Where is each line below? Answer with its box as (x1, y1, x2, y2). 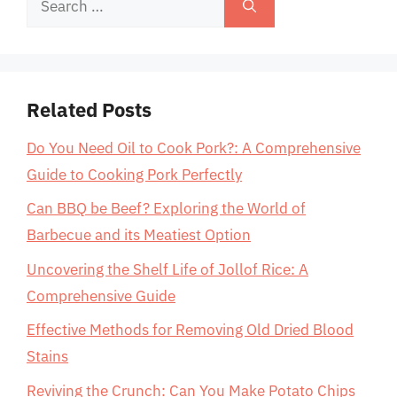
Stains (27, 346, 68, 366)
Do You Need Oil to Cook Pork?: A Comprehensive (27, 137, 361, 158)
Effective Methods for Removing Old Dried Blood (27, 320, 354, 339)
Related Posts (27, 96, 152, 122)
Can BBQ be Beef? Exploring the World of (27, 198, 306, 218)
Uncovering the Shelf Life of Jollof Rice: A (27, 259, 308, 279)
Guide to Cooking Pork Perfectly (27, 164, 242, 184)
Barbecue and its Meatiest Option (27, 225, 251, 245)
